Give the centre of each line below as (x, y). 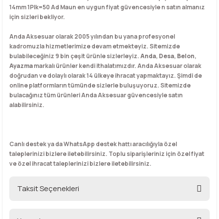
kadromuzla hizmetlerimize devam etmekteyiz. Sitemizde (95, 46)
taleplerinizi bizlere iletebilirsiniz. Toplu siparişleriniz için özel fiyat (107, 154)
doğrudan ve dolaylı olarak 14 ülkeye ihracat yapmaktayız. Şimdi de (106, 76)
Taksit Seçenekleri (48, 188)
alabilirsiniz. (27, 105)
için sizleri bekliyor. (37, 17)
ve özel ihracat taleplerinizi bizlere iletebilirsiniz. (80, 164)
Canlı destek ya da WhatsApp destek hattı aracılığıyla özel (93, 144)
